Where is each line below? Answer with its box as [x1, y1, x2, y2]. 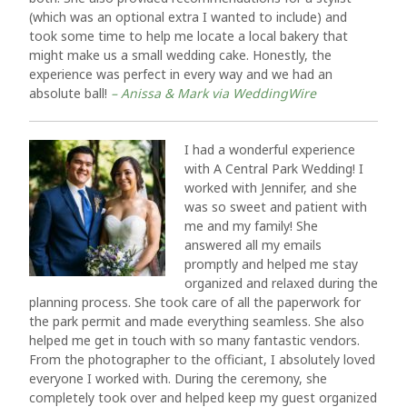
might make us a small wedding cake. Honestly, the [29, 46, 332, 64]
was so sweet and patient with [184, 198, 367, 215]
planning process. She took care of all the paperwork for [29, 293, 361, 311]
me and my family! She [184, 217, 318, 234]
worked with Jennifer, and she [184, 179, 357, 196]
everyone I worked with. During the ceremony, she [29, 370, 327, 387]
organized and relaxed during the [184, 274, 378, 292]
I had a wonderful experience [184, 141, 355, 158]
